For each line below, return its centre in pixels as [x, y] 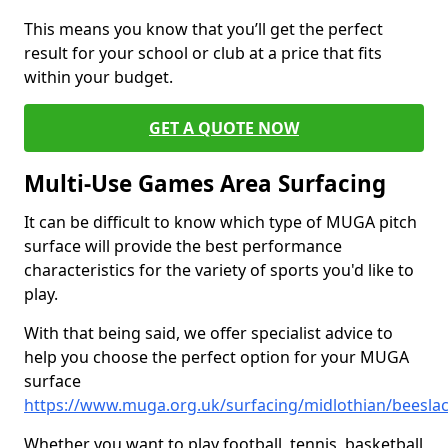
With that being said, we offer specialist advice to [208, 333]
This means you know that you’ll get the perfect [203, 29]
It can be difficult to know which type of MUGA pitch [220, 222]
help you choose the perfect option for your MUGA [216, 357]
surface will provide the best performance [183, 246]
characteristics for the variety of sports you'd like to [219, 270]
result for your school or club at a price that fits [203, 53]
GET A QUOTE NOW [224, 128]
